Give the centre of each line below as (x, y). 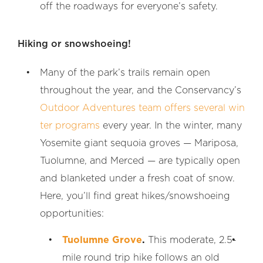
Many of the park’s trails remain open (125, 73)
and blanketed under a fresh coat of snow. (137, 179)
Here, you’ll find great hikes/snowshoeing (135, 196)
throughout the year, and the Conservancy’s (141, 91)
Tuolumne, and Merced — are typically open (140, 161)
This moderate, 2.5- (191, 240)
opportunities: (72, 214)
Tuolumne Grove (102, 240)
